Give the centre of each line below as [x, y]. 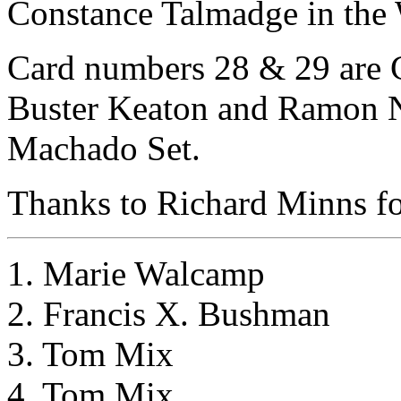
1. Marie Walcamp [136, 273]
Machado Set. [104, 148]
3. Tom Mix [90, 354]
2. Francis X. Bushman [169, 313]
